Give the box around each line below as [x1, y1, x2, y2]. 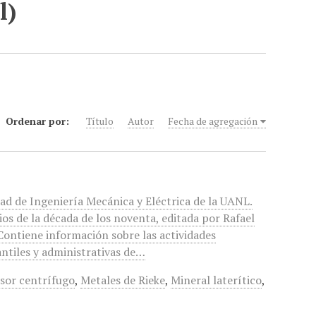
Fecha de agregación [168, 114, 258, 128]
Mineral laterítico [171, 272, 262, 288]
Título [86, 114, 114, 128]
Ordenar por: [6, 114, 73, 128]
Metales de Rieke [80, 272, 166, 288]
